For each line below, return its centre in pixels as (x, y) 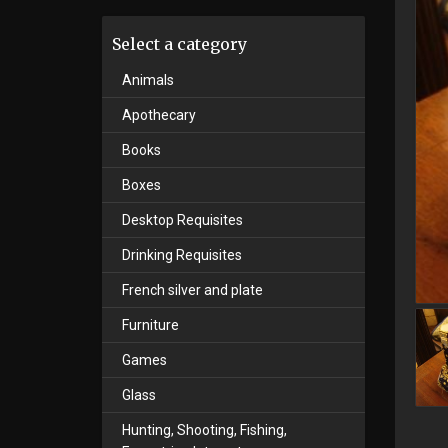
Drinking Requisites (182, 255)
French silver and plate (192, 290)
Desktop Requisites (182, 220)
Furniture (150, 325)
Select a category (179, 44)
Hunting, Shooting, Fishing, (204, 430)
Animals (148, 80)
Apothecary (159, 115)
